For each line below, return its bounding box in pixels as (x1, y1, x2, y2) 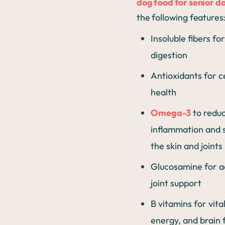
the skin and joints (151, 140, 222, 152)
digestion (151, 49, 187, 61)
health (151, 86, 176, 98)
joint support (151, 177, 201, 189)
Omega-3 (151, 107, 191, 119)
